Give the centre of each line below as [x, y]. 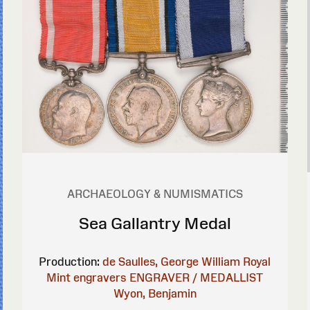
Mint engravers [87, 278]
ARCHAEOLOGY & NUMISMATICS [155, 194]
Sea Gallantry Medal [155, 224]
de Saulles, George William [172, 262]
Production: [70, 262]
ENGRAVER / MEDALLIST [197, 278]
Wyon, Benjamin [155, 294]
